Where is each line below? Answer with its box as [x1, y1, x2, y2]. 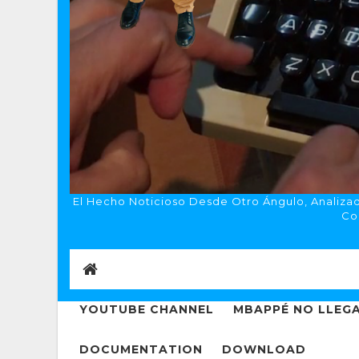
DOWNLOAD [222, 342, 306, 357]
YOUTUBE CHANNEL [79, 302, 214, 317]
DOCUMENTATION [79, 342, 203, 357]
